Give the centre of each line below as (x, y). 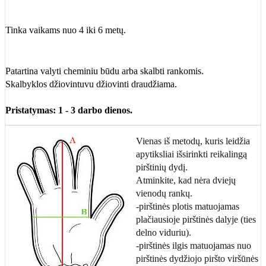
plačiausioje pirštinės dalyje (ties (196, 220)
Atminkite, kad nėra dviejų (186, 180)
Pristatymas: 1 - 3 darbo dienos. (69, 110)
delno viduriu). (164, 233)
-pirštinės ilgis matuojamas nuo (194, 246)
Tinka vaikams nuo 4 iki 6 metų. (66, 30)
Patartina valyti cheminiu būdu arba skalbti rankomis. (104, 71)
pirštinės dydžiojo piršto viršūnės (197, 259)
